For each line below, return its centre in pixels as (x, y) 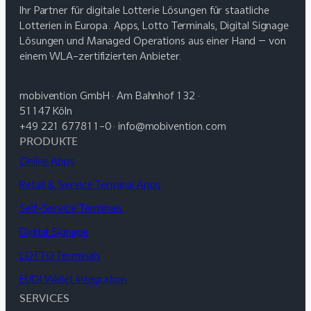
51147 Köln (46, 111)
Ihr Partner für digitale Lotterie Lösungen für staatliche (145, 10)
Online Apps (47, 161)
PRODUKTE (49, 141)
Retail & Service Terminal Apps (90, 184)
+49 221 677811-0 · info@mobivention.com (123, 126)
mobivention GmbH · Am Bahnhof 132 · (110, 95)
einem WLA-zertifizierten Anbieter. (101, 56)
